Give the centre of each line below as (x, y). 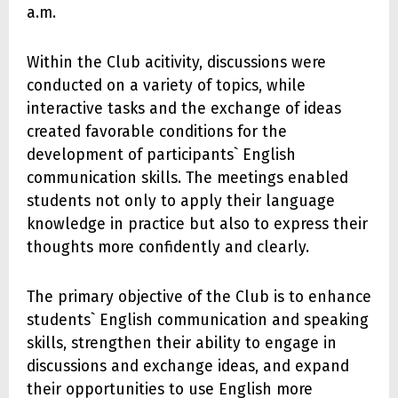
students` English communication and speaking (198, 321)
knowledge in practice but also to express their (197, 225)
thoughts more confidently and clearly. (168, 248)
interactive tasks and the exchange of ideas (184, 109)
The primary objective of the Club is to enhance (199, 298)
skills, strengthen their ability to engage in (182, 344)
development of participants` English (161, 155)
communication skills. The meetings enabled (187, 179)
